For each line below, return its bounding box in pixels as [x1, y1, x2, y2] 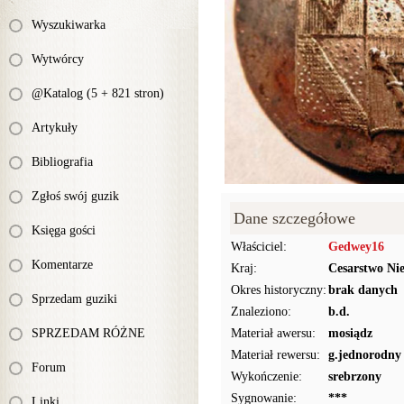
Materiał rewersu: [231, 348, 320, 362]
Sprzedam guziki [32, 292, 117, 306]
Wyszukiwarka [32, 18, 106, 32]
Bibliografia [32, 155, 93, 169]
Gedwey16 [328, 240, 384, 253]
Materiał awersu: [231, 326, 316, 340]
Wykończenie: [231, 370, 302, 383]
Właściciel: [231, 240, 287, 253]
